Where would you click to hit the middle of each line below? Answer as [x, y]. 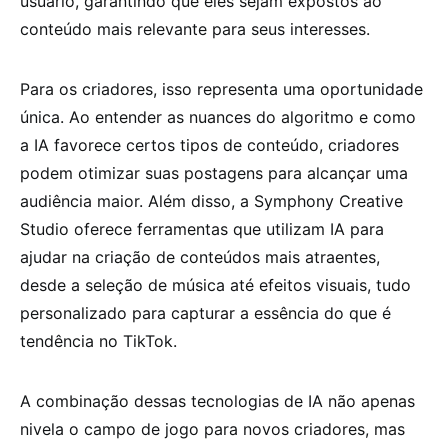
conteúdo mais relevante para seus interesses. [195, 28]
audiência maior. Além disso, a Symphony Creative [211, 200]
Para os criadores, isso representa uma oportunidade [221, 88]
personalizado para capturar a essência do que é [205, 312]
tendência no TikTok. [98, 340]
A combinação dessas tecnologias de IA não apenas [217, 400]
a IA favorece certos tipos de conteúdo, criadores [209, 144]
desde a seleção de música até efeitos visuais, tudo [215, 284]
